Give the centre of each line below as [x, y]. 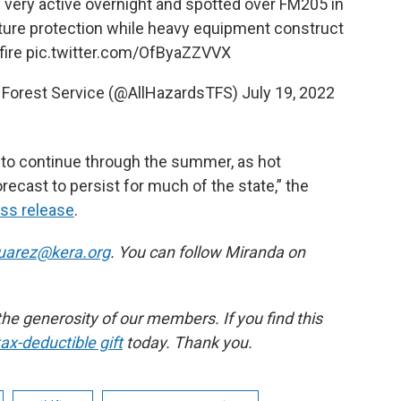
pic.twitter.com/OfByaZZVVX [128, 52]
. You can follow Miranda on [208, 252]
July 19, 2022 [288, 93]
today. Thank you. [188, 342]
